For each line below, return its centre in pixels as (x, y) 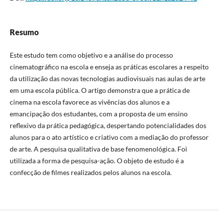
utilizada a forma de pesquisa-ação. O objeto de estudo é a (97, 161)
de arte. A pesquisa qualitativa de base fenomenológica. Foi (98, 149)
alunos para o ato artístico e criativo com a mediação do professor (109, 137)
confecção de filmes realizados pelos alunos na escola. (90, 172)
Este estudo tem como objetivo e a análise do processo (91, 55)
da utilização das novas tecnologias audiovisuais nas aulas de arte (107, 78)
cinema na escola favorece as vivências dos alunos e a (89, 102)
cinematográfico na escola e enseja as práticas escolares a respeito (109, 67)
